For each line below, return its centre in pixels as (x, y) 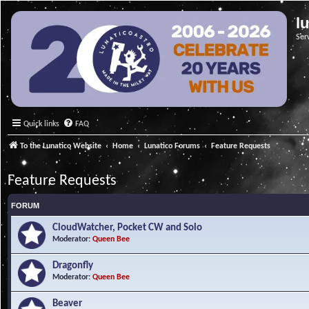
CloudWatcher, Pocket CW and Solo (127, 228)
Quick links (41, 124)
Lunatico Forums (172, 146)
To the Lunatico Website (61, 146)
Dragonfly (73, 266)
